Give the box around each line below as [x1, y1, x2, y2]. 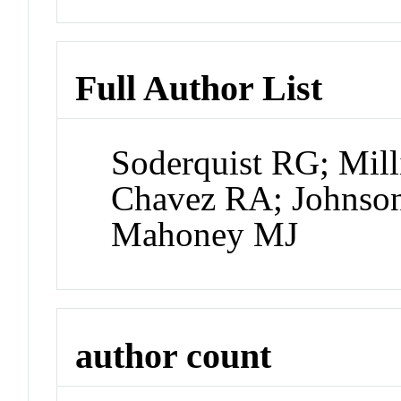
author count [75, 335, 272, 376]
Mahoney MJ [111, 215, 299, 254]
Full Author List [75, 68, 323, 109]
